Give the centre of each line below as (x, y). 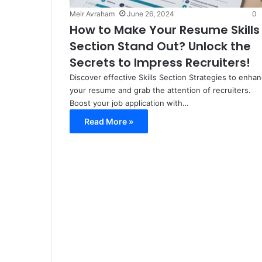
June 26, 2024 (150, 14)
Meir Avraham (92, 14)
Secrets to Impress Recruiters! (160, 63)
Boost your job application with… (129, 103)
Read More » (108, 122)
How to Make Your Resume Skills (164, 30)
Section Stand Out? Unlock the (160, 46)
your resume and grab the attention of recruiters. (160, 90)
